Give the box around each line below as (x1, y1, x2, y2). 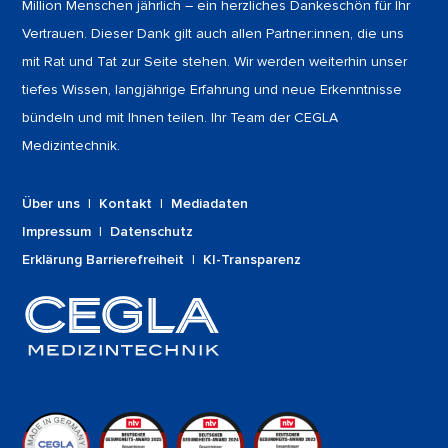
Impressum (22, 223, 92, 241)
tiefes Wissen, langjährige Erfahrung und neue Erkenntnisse (22, 81, 403, 99)
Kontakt (99, 195, 153, 213)
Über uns (22, 195, 81, 213)
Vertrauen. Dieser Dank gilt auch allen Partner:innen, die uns (22, 25, 405, 43)
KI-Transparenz (203, 251, 302, 269)
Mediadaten (171, 195, 249, 213)
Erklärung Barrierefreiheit (22, 251, 185, 269)
